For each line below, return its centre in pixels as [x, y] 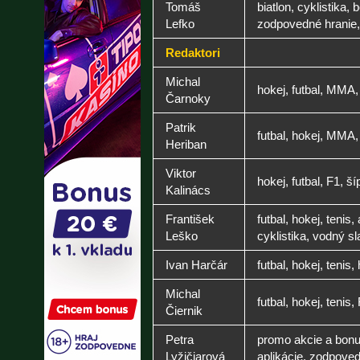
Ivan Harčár [196, 265]
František [190, 219]
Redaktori [193, 53]
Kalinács [188, 190]
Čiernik [184, 311]
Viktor [181, 173]
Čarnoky [188, 98]
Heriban [186, 144]
